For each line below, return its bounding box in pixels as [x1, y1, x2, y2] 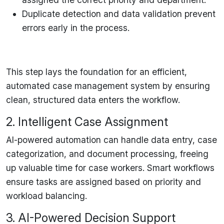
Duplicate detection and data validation [22, 8, 182, 19]
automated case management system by [6, 80, 175, 91]
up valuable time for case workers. [6, 162, 147, 173]
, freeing [175, 148, 208, 159]
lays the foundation [45, 66, 123, 77]
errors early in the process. [22, 22, 129, 33]
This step [6, 66, 45, 77]
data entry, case [151, 134, 217, 145]
